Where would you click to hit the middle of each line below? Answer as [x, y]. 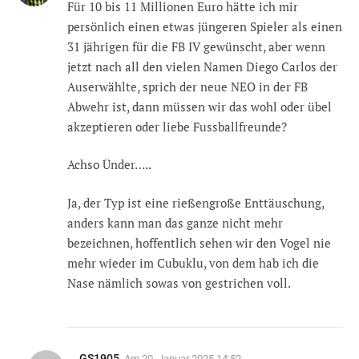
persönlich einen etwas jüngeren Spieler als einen [205, 26]
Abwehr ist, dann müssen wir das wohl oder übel [200, 106]
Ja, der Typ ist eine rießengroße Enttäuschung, [196, 202]
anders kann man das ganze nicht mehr [175, 222]
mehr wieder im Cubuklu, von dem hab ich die [193, 262]
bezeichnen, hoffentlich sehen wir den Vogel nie [199, 242]
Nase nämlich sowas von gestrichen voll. [179, 282]
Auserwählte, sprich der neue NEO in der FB [188, 86]
